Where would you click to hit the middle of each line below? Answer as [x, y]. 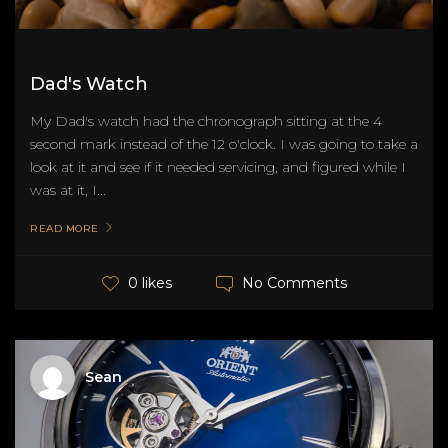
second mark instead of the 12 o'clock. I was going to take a [224, 144]
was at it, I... [68, 190]
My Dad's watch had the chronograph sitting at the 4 [206, 121]
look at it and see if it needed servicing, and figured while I [218, 167]
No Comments [294, 283]
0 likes [149, 283]
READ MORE [64, 229]
